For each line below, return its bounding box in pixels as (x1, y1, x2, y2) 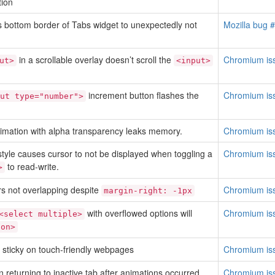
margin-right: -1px (104, 186, 192, 195)
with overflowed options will (85, 207, 192, 219)
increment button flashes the (86, 89, 199, 101)
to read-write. (5, 160, 59, 172)
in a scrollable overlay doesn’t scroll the (17, 53, 174, 66)
